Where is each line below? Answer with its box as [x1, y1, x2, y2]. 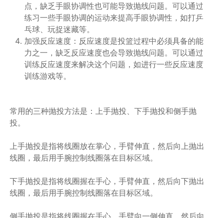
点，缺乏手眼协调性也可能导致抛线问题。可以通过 [24, 1, 203, 11]
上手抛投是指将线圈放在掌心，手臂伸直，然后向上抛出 [10, 141, 204, 151]
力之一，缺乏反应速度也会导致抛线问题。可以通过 [24, 48, 203, 57]
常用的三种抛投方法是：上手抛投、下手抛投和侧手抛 [10, 106, 197, 116]
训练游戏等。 [24, 71, 71, 81]
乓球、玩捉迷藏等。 [24, 24, 94, 34]
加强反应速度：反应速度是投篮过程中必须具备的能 [24, 36, 203, 46]
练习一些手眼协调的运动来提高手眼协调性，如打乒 [24, 13, 203, 22]
